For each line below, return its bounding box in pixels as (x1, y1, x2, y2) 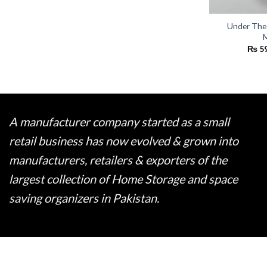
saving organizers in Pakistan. (9, 190, 159, 205)
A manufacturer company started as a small (9, 114, 229, 129)
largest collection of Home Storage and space (9, 171, 238, 186)
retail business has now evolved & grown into (9, 133, 238, 148)
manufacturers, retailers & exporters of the (9, 152, 227, 167)
